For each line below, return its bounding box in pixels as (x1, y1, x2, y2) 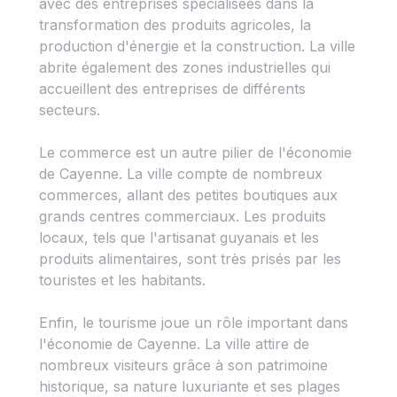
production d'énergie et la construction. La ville (39, 37, 355, 55)
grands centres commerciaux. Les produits (39, 207, 326, 225)
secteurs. (39, 101, 100, 119)
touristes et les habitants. (39, 271, 206, 289)
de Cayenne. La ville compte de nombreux (39, 165, 323, 183)
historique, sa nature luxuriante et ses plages (39, 378, 340, 395)
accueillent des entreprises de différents (39, 80, 306, 97)
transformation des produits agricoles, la (39, 16, 311, 34)
